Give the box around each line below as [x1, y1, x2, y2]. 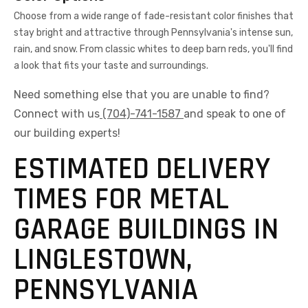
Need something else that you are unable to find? [14, 88, 269, 102]
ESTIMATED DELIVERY [14, 150, 270, 189]
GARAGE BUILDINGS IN [14, 210, 278, 250]
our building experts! [14, 126, 120, 140]
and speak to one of [184, 107, 286, 121]
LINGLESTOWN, [14, 241, 192, 280]
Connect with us [14, 107, 100, 121]
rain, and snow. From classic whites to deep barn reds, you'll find [14, 43, 293, 56]
